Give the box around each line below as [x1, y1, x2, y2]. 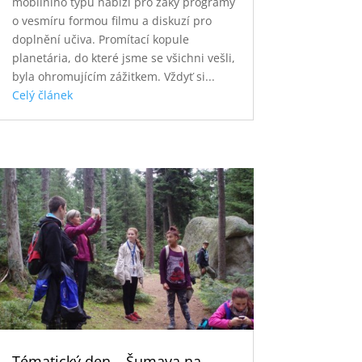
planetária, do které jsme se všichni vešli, [11, 50, 235, 66]
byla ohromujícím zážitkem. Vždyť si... [11, 69, 215, 85]
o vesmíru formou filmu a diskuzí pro [11, 13, 212, 29]
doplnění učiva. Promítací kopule [11, 32, 189, 48]
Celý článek [11, 87, 73, 103]
